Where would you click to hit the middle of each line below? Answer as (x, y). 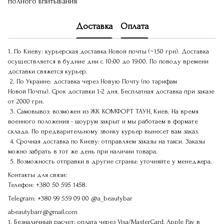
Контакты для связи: (37, 174)
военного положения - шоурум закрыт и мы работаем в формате (103, 121)
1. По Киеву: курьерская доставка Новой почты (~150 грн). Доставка (108, 51)
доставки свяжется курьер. (50, 71)
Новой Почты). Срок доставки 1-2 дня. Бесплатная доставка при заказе (111, 91)
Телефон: (22, 184)
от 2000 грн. (26, 101)
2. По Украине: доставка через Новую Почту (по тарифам (92, 81)
